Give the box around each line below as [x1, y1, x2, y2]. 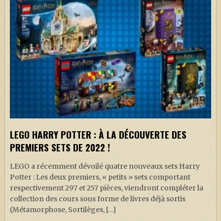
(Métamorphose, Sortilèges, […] [9, 205, 116, 214]
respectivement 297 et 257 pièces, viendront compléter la [9, 183, 203, 192]
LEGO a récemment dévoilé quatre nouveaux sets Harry [9, 161, 200, 171]
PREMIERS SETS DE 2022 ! [9, 140, 110, 154]
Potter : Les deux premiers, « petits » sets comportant [9, 172, 190, 182]
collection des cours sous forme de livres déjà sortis [9, 194, 185, 203]
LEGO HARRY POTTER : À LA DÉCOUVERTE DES [9, 127, 186, 142]
